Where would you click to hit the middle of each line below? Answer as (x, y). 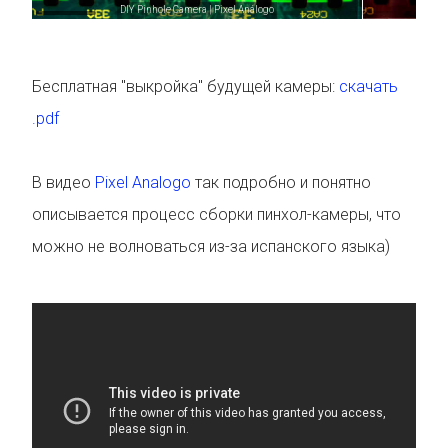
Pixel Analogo (143, 182)
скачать (368, 86)
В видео (63, 182)
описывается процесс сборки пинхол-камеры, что (216, 214)
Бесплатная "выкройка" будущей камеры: (185, 86)
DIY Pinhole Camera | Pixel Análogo (197, 9)
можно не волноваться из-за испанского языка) (211, 246)
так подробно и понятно (281, 182)
